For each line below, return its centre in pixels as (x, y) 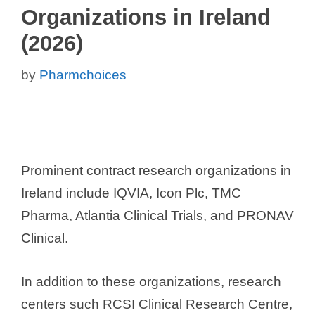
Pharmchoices (83, 75)
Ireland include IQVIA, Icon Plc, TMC (131, 193)
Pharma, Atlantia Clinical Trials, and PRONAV (157, 215)
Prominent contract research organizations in (156, 170)
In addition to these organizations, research (151, 281)
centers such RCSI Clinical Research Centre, (157, 304)
